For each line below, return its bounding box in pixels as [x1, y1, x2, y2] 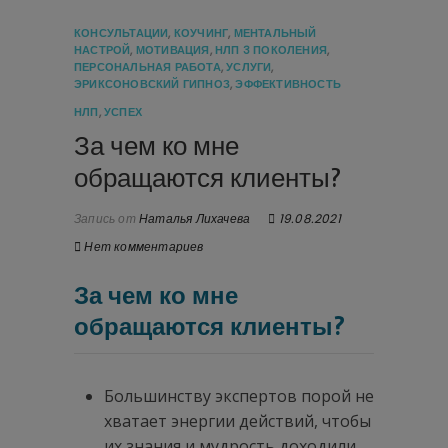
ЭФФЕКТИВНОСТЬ [235, 76, 342, 93]
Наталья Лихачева [135, 210, 251, 228]
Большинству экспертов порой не [104, 385, 374, 408]
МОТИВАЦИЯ [135, 42, 210, 59]
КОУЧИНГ [173, 25, 229, 42]
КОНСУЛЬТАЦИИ [74, 25, 169, 42]
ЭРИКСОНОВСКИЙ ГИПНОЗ [74, 76, 230, 93]
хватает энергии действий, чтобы [104, 410, 371, 433]
